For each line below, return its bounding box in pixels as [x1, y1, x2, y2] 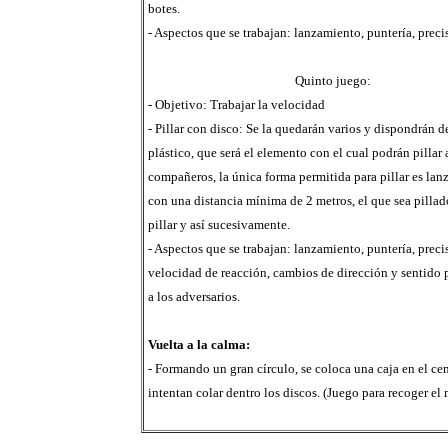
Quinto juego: [295, 73, 371, 88]
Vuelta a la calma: [147, 337, 250, 352]
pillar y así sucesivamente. [147, 217, 290, 232]
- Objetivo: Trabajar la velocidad [147, 97, 325, 112]
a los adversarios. [147, 289, 240, 304]
